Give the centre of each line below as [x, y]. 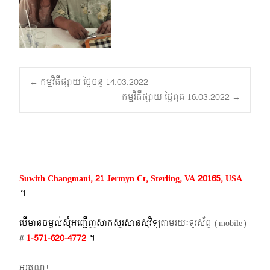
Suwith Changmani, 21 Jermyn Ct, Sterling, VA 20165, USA [131, 178]
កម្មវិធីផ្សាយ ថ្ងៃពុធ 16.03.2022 [177, 97]
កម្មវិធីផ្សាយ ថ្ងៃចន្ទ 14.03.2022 [93, 82]
